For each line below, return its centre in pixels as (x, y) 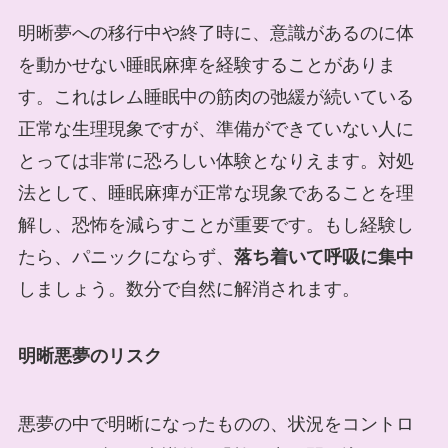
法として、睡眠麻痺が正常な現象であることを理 (215, 192)
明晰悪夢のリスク (89, 356)
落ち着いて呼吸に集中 (323, 256)
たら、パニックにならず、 (125, 256)
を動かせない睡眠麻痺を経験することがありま (206, 64)
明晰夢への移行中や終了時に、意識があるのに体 (215, 32)
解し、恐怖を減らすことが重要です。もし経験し (215, 224)
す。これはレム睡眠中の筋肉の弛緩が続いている (215, 96)
